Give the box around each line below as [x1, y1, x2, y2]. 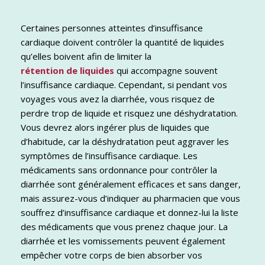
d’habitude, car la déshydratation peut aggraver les [21, 135, 229, 148]
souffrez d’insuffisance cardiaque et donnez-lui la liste [21, 206, 238, 219]
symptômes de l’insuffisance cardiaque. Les [21, 150, 198, 162]
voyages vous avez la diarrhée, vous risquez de [21, 93, 215, 105]
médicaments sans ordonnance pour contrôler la [21, 164, 217, 176]
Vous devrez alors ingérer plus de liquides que [21, 121, 209, 134]
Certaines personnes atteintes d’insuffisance [21, 22, 203, 34]
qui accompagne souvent [114, 64, 218, 77]
